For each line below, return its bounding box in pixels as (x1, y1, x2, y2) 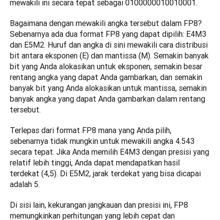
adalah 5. (10, 179, 40, 190)
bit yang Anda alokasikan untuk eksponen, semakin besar (10, 61, 202, 72)
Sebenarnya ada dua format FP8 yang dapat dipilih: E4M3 (10, 29, 206, 39)
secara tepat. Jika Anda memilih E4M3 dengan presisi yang (10, 147, 209, 157)
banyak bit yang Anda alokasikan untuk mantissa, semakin (10, 83, 207, 93)
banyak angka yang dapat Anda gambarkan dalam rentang (10, 94, 205, 104)
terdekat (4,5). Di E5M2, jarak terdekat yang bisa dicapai (10, 168, 201, 179)
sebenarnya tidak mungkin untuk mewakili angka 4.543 (10, 136, 194, 146)
